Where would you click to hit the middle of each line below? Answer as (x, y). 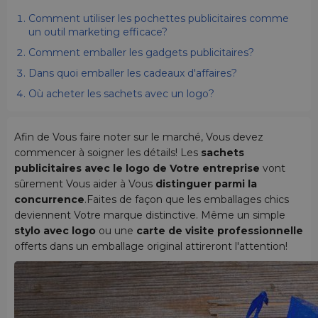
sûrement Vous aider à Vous (85, 184)
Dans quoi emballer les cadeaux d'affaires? (133, 73)
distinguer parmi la (206, 184)
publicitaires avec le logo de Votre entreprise (137, 169)
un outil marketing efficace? (98, 32)
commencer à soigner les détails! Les (108, 153)
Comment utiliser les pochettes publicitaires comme (159, 19)
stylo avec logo (55, 231)
